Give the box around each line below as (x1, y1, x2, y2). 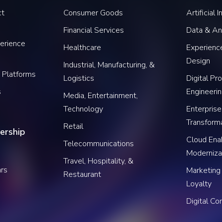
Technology (63, 104, 104, 114)
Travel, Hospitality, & (63, 156, 134, 166)
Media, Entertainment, (63, 90, 138, 101)
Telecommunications (63, 138, 134, 149)
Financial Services (63, 25, 124, 36)
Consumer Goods (63, 7, 123, 18)
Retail (63, 121, 84, 132)
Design (186, 55, 210, 66)
